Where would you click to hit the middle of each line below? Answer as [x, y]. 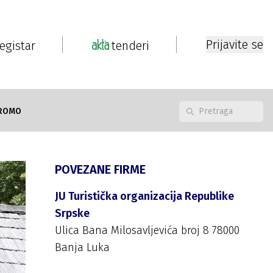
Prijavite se [235, 44]
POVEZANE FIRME [100, 169]
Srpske [72, 213]
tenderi [130, 46]
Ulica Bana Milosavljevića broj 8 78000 [147, 230]
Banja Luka [82, 247]
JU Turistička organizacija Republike [144, 196]
